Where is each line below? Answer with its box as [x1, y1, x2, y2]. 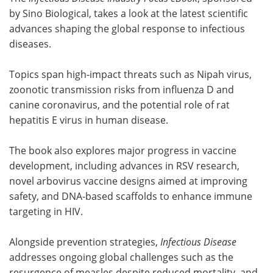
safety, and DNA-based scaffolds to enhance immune [9, 189, 252, 202]
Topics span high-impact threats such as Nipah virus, [9, 67, 252, 80]
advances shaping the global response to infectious [9, 21, 245, 35]
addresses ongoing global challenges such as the [9, 250, 233, 263]
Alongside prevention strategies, [9, 235, 160, 248]
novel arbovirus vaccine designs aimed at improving [9, 174, 247, 187]
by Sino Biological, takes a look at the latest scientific [9, 6, 248, 19]
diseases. [9, 37, 54, 50]
